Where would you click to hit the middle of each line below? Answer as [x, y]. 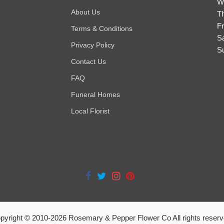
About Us [85, 12]
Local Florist [90, 111]
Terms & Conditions [101, 28]
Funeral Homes [95, 94]
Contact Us [88, 61]
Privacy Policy [92, 45]
